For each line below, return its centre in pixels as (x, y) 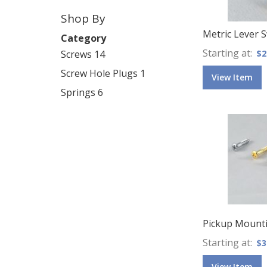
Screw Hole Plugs (99, 73)
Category (83, 38)
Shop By (83, 18)
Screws (76, 54)
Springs (78, 92)
